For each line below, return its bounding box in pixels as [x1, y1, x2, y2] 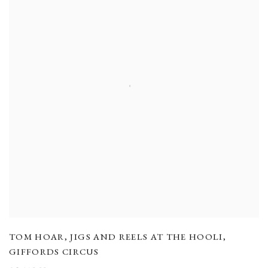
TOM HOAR [9, 230, 65, 242]
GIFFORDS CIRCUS [9, 245, 99, 257]
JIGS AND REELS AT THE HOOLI [70, 230, 223, 242]
